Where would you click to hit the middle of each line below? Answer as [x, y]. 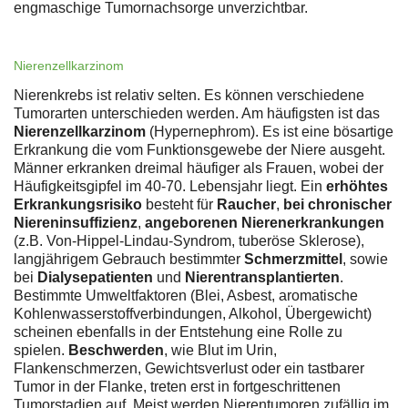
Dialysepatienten [95, 278]
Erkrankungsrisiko [78, 205]
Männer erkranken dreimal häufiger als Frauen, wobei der [199, 168]
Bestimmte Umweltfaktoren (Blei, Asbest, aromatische [186, 296]
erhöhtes [357, 187]
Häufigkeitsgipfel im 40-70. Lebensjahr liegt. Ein [170, 187]
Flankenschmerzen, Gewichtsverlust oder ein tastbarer [189, 369]
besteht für [179, 205]
